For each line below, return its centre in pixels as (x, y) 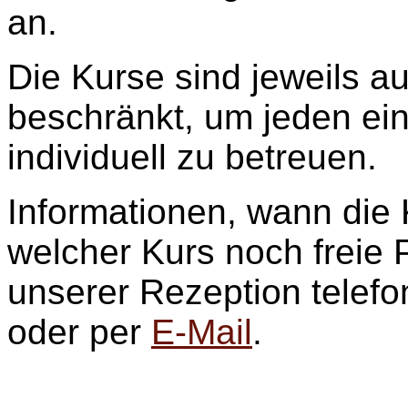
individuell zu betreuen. (192, 158)
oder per (79, 332)
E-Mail (202, 332)
